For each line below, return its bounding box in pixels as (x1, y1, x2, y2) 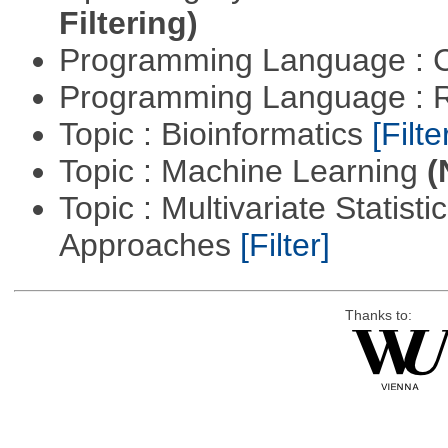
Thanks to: (344, 308, 412, 324)
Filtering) (58, 5, 198, 42)
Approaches (58, 227, 240, 264)
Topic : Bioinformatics (58, 116, 372, 153)
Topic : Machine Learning (58, 153, 427, 190)
